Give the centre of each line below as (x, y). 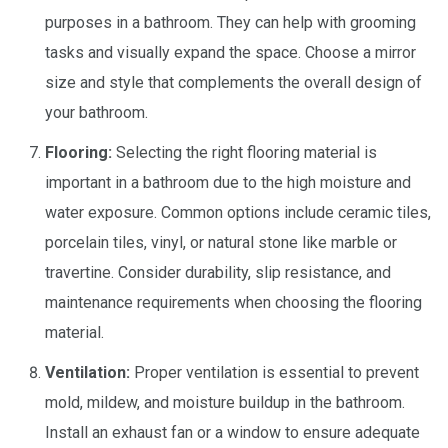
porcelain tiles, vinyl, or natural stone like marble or (221, 243)
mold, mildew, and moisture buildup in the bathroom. (225, 403)
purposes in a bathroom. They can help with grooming (230, 23)
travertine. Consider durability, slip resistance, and (218, 273)
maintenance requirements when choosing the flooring (233, 303)
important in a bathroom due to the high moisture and (228, 183)
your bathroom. (96, 113)
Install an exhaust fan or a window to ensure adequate (232, 433)
